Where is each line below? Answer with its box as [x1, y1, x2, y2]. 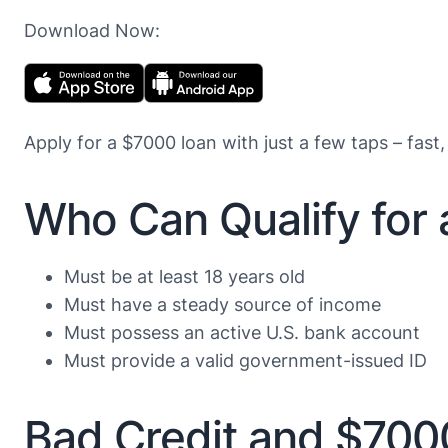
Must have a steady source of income [64, 294, 381, 316]
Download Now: [24, 20, 160, 42]
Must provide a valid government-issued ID [64, 350, 427, 372]
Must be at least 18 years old [64, 266, 305, 288]
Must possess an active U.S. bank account [64, 322, 420, 344]
